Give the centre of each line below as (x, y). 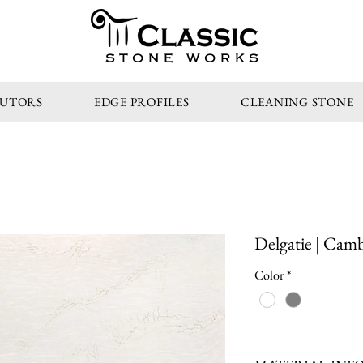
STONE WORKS (184, 59)
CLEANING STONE (297, 102)
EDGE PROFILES (141, 102)
